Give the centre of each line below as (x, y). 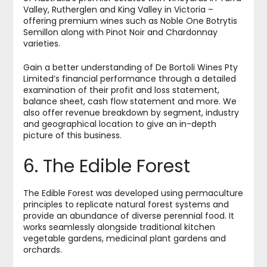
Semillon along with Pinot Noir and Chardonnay (120, 32)
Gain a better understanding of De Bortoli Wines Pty (130, 68)
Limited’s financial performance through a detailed (129, 79)
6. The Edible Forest (106, 167)
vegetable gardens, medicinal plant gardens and (124, 239)
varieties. (41, 44)
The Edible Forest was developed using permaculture (133, 193)
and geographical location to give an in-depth (119, 124)
